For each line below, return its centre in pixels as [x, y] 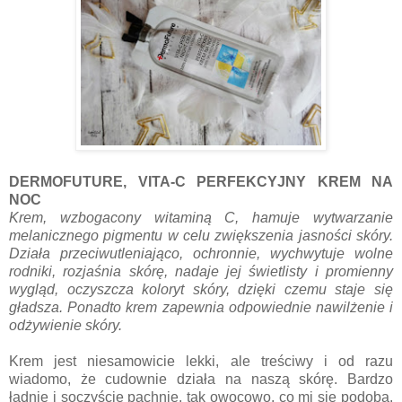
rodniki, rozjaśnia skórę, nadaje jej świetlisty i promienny [201, 271]
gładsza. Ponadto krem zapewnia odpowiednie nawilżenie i [201, 307]
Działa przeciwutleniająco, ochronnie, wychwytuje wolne [201, 253]
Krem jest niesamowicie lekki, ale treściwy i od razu [201, 361]
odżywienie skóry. [66, 325]
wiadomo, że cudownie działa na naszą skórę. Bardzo [201, 379]
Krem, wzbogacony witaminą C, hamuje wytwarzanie [201, 217]
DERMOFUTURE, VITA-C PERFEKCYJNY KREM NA [201, 181]
